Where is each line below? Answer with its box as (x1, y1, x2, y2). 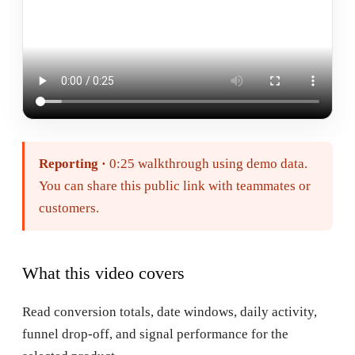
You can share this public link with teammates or (39, 177, 311, 193)
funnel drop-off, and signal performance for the (22, 326, 288, 342)
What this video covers (22, 262, 185, 283)
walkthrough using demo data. (135, 155, 307, 171)
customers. (39, 200, 99, 216)
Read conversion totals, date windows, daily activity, (22, 303, 317, 319)
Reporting (39, 155, 98, 171)
